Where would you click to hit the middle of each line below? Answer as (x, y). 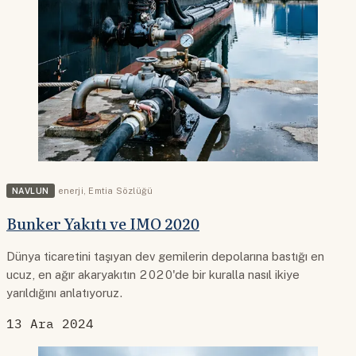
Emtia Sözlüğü (121, 191)
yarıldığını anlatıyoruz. (65, 292)
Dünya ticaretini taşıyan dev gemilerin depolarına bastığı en (165, 256)
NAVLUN (31, 191)
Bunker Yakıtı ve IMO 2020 (103, 224)
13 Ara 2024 (50, 323)
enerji (70, 191)
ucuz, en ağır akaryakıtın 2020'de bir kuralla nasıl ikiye (153, 274)
